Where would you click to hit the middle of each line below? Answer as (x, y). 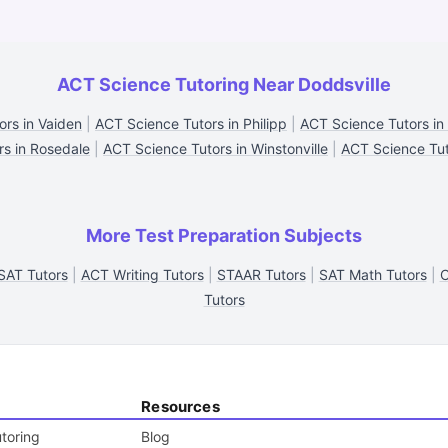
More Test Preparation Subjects (224, 235)
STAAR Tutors (261, 274)
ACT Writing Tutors (142, 274)
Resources (180, 406)
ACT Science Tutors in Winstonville (215, 148)
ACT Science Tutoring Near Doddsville (224, 84)
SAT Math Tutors (372, 274)
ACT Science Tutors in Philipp (191, 123)
